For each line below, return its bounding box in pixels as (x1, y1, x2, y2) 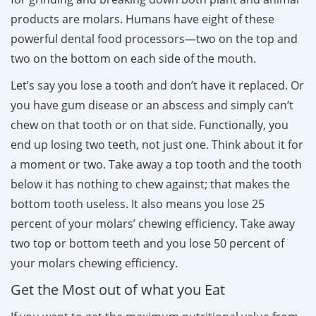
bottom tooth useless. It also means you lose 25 (11, 195, 265, 212)
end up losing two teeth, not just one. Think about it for (11, 136, 303, 152)
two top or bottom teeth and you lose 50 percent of (11, 235, 284, 251)
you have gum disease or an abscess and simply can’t (11, 97, 293, 113)
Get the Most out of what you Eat (11, 279, 225, 299)
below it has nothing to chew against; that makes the (11, 176, 290, 192)
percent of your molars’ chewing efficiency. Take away (11, 215, 295, 231)
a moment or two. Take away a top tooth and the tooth (11, 156, 302, 172)
